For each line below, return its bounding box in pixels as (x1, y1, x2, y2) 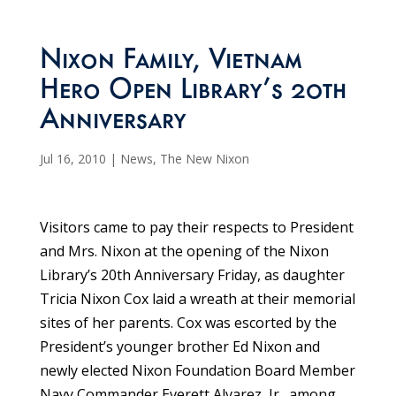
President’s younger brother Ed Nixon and (39, 337, 320, 357)
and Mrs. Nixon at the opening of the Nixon (39, 241, 329, 262)
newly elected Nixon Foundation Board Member (39, 361, 355, 381)
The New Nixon (159, 150, 249, 168)
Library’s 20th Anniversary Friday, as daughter (39, 265, 345, 286)
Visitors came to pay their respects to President (39, 217, 354, 238)
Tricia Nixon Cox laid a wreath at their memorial (39, 289, 355, 309)
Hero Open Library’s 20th (39, 78, 346, 109)
